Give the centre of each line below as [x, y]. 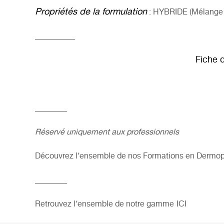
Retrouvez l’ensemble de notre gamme [104, 204]
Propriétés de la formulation [91, 12]
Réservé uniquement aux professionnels [107, 132]
